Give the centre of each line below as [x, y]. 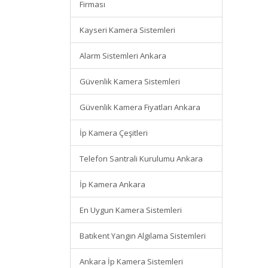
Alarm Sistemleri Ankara [123, 56]
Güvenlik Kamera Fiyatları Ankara [140, 107]
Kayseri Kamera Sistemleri [127, 30]
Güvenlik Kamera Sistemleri [130, 81]
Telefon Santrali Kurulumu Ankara [141, 159]
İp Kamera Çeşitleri [114, 133]
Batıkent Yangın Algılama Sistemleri [143, 236]
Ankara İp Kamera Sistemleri [131, 261]
